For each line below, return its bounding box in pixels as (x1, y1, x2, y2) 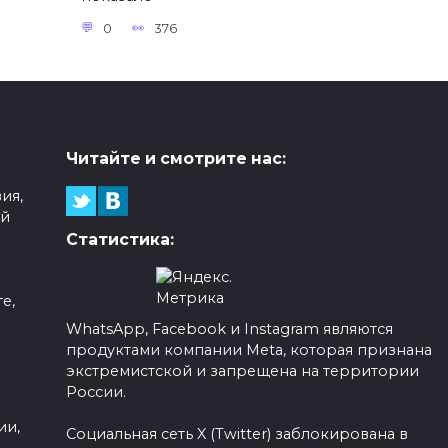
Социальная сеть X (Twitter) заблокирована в (65, 425, 408, 444)
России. (65, 383, 126, 402)
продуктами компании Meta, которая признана (65, 341, 432, 360)
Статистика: (65, 230, 174, 250)
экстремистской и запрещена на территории (65, 362, 419, 381)
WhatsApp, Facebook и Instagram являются (65, 320, 393, 339)
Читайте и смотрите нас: (65, 149, 286, 169)
